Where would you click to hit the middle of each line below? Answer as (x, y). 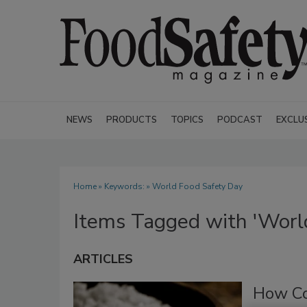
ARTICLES (103, 259)
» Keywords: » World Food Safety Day (170, 186)
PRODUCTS (132, 120)
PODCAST (240, 120)
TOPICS (187, 120)
